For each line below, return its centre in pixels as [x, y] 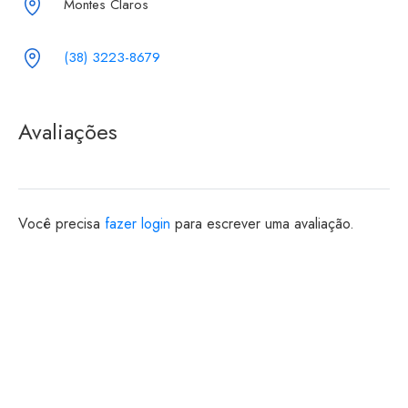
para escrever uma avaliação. [262, 224]
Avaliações [68, 132]
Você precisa [61, 224]
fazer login [138, 224]
